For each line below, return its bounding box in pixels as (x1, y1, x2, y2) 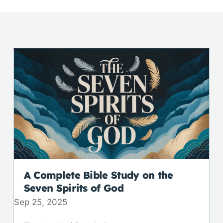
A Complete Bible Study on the (23, 169, 173, 182)
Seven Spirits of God (23, 182, 123, 195)
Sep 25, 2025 (13, 197, 67, 208)
